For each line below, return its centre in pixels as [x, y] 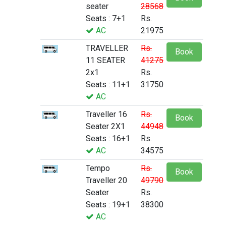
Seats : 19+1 [108, 205]
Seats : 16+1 [108, 139]
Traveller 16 [106, 115]
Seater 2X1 [105, 127]
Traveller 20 [106, 181]
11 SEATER [105, 61]
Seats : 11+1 [108, 85]
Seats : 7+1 [106, 19]
